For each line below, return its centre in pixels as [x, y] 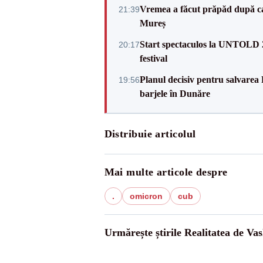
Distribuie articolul [150, 134]
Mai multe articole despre [166, 172]
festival [153, 58]
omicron [146, 196]
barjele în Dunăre [175, 94]
